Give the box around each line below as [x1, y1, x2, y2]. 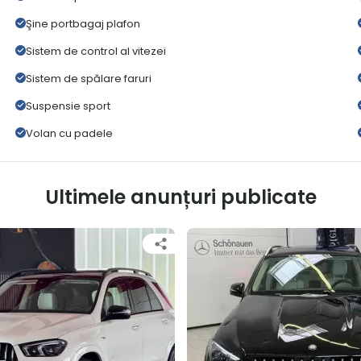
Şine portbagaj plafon [26, 16, 141, 32]
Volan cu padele [26, 126, 114, 142]
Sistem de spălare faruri [26, 71, 152, 87]
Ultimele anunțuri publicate [44, 184, 317, 211]
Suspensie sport [26, 98, 111, 114]
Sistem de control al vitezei [26, 44, 167, 60]
